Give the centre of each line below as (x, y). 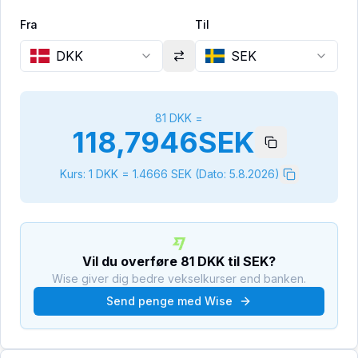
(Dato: (209, 174)
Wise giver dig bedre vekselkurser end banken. (179, 278)
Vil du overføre (131, 261)
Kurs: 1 (78, 174)
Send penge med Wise (169, 301)
